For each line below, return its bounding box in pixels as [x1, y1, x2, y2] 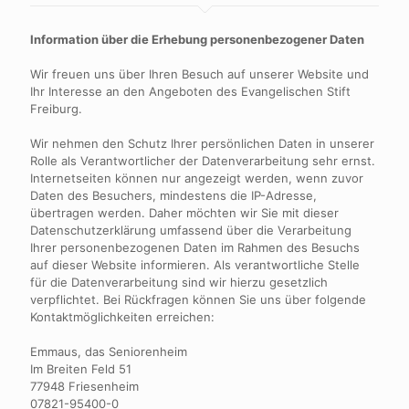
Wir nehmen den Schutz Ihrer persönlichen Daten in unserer [30, 136, 374, 151]
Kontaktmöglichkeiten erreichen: [30, 309, 215, 324]
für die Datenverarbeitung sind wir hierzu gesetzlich [30, 275, 328, 289]
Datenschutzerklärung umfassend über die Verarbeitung [30, 223, 351, 237]
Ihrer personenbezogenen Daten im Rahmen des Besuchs [30, 240, 360, 255]
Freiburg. [30, 101, 82, 116]
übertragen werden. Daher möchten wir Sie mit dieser [30, 205, 339, 220]
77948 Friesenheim [30, 379, 139, 393]
